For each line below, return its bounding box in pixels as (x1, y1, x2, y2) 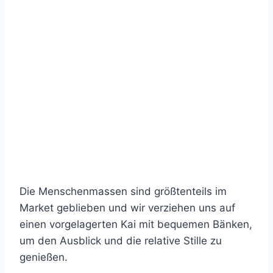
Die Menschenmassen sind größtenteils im (19, 185, 227, 197)
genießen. (19, 251, 68, 263)
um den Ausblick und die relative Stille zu (19, 235, 222, 247)
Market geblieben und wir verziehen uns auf (19, 202, 235, 214)
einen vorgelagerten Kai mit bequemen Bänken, (19, 218, 252, 230)
